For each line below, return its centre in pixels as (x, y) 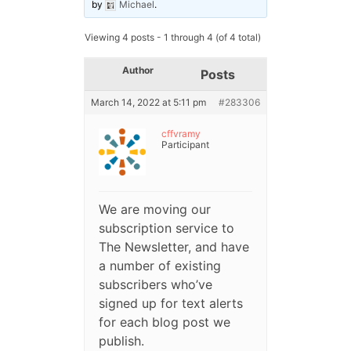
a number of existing (159, 266)
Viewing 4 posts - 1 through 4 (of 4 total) (172, 38)
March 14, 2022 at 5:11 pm (148, 103)
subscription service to (166, 228)
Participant (185, 145)
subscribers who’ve (155, 285)
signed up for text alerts (170, 304)
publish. (121, 341)
